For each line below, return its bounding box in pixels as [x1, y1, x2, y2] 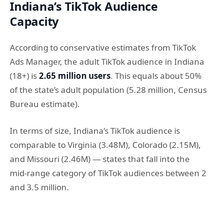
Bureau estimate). [10, 98, 80, 109]
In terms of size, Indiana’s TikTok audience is [10, 125, 180, 136]
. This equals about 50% [110, 70, 201, 81]
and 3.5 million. [10, 181, 69, 193]
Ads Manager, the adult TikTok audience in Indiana [10, 56, 204, 67]
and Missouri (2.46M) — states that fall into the [10, 153, 190, 164]
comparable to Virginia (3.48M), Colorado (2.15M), [10, 139, 201, 150]
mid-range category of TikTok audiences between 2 [10, 167, 206, 179]
